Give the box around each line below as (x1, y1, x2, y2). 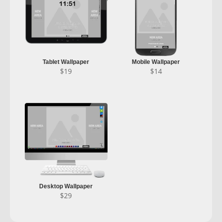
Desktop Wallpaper (39, 183, 93, 190)
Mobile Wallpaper (132, 58, 180, 65)
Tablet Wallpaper (43, 58, 90, 65)
